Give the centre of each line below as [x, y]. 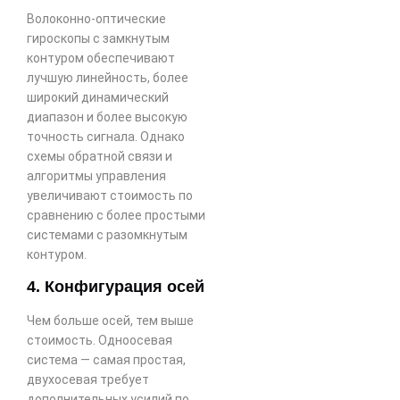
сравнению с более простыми [116, 216]
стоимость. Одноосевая [100, 340]
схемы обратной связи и [100, 157]
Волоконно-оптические [96, 19]
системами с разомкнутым [107, 235]
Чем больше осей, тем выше [110, 320]
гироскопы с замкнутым [98, 39]
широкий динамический [98, 98]
